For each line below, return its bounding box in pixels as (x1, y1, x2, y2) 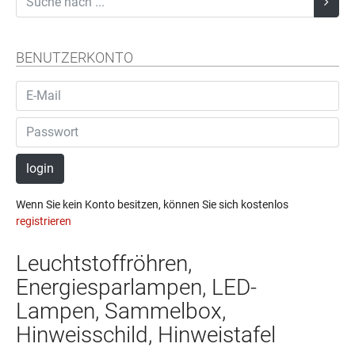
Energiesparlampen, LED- (16, 273, 257, 300)
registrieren (16, 214, 71, 227)
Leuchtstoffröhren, (16, 250, 192, 277)
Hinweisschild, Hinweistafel (16, 321, 276, 348)
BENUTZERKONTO (16, 50, 133, 67)
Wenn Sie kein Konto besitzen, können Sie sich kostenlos (16, 197, 288, 211)
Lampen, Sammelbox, (16, 297, 226, 324)
